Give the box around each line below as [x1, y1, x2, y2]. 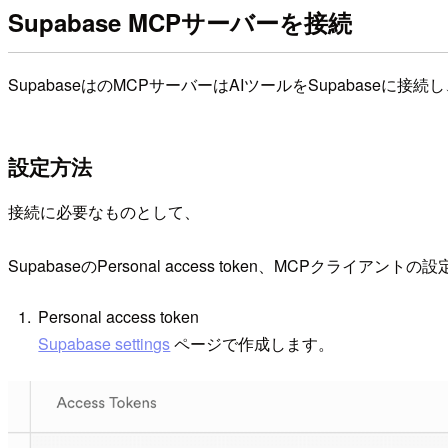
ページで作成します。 [170, 332, 335, 356]
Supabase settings [38, 332, 171, 356]
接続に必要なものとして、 [8, 199, 200, 223]
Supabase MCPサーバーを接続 [8, 4, 352, 39]
